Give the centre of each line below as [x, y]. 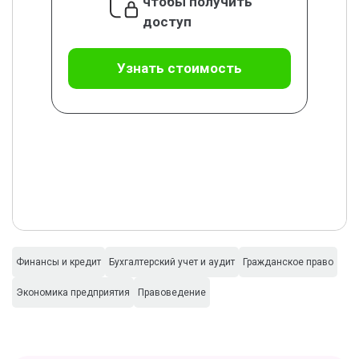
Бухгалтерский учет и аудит [172, 262]
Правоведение [172, 292]
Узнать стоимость [179, 68]
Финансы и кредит [58, 262]
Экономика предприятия [73, 292]
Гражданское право [288, 262]
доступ [167, 22]
